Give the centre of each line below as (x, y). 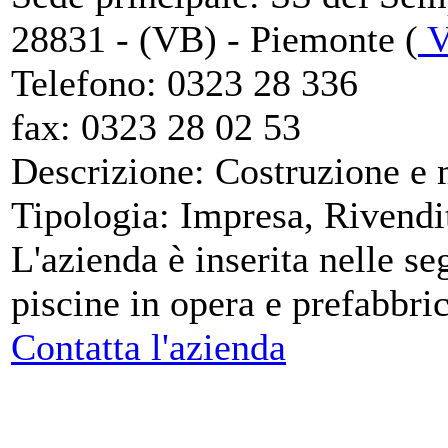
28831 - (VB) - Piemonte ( (214, 38)
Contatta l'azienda (148, 346)
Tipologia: (90, 214)
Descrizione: (108, 170)
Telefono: (84, 82)
